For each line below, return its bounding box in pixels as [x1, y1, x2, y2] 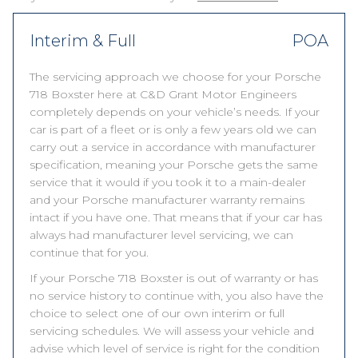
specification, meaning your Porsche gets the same [30, 157, 318, 172]
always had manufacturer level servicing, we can [30, 228, 293, 242]
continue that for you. [30, 245, 149, 260]
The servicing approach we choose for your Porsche [30, 70, 321, 84]
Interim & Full [30, 31, 136, 50]
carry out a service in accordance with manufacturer [30, 140, 316, 154]
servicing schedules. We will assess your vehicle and [30, 324, 314, 338]
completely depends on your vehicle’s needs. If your [30, 105, 320, 119]
